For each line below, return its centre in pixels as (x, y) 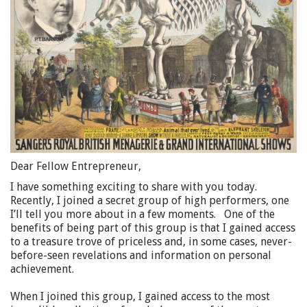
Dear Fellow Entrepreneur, (76, 166)
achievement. (42, 269)
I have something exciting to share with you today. (134, 186)
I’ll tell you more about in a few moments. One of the (143, 214)
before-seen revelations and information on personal (141, 255)
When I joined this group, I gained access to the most (140, 296)
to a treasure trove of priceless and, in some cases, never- (151, 241)
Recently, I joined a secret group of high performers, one (150, 200)
